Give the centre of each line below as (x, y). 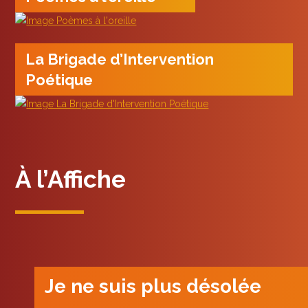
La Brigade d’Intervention (120, 59)
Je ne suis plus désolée (153, 286)
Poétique (59, 79)
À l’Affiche (71, 179)
